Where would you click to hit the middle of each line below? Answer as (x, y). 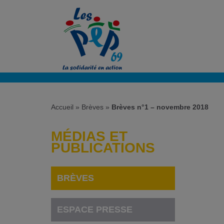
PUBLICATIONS (103, 147)
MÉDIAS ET (89, 136)
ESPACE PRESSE (95, 209)
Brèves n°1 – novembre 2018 (160, 107)
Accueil (62, 107)
